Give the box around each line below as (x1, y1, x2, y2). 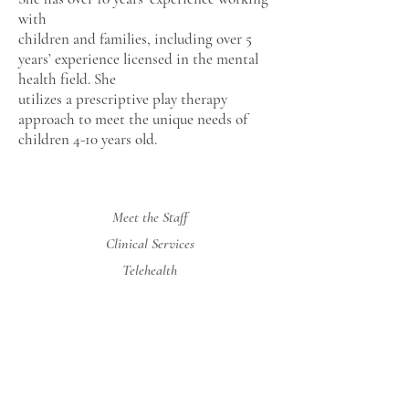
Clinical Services (105, 235, 194, 253)
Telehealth (122, 261, 177, 279)
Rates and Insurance (94, 288, 205, 306)
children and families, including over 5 (18, 29, 252, 48)
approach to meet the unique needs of (18, 110, 247, 129)
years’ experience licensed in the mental (18, 49, 258, 68)
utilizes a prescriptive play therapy (18, 89, 227, 109)
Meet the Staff (112, 208, 187, 226)
